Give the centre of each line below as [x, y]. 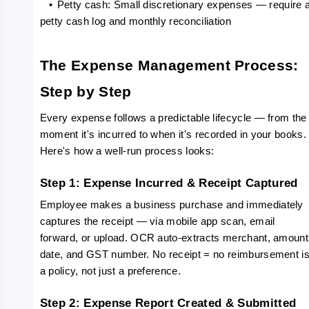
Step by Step [86, 92]
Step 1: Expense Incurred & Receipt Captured [169, 183]
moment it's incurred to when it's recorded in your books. [173, 134]
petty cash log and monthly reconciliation [135, 21]
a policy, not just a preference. [110, 271]
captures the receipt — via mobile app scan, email [157, 221]
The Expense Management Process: [169, 66]
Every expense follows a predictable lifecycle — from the [173, 118]
